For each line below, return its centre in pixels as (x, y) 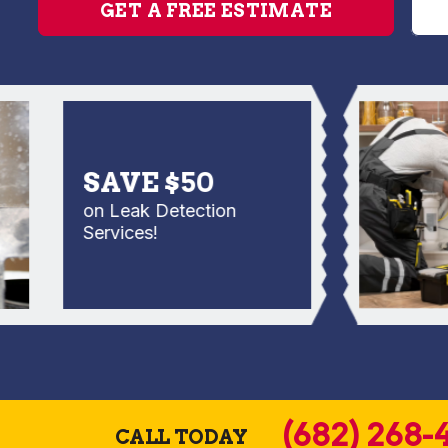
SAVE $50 (111, 182)
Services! (83, 232)
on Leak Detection (122, 210)
